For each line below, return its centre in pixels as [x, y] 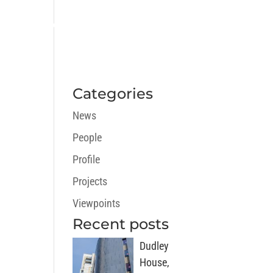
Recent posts [121, 224]
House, [155, 262]
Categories [113, 94]
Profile [87, 159]
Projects [90, 181]
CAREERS [77, 25]
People [87, 137]
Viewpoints [97, 203]
